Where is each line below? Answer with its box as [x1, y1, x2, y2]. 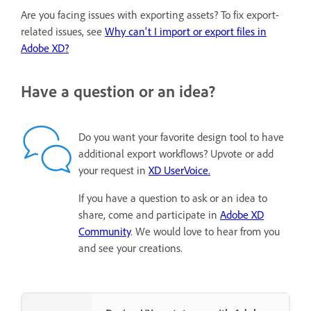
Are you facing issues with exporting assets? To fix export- [21, 7, 279, 22]
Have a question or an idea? [21, 80, 215, 101]
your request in [78, 162, 149, 177]
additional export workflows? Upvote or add [78, 146, 274, 160]
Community [78, 224, 131, 238]
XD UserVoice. [149, 162, 210, 177]
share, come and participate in [78, 207, 220, 221]
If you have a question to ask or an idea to [78, 190, 267, 205]
